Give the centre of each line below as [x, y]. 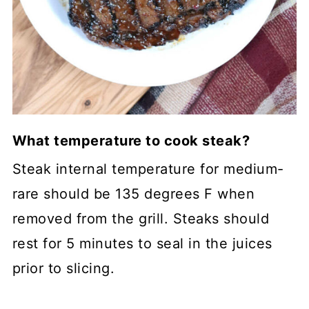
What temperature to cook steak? [131, 140]
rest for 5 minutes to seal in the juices [142, 243]
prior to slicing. [63, 268]
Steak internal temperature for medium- [148, 169]
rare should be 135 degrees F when [133, 193]
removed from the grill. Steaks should [141, 218]
